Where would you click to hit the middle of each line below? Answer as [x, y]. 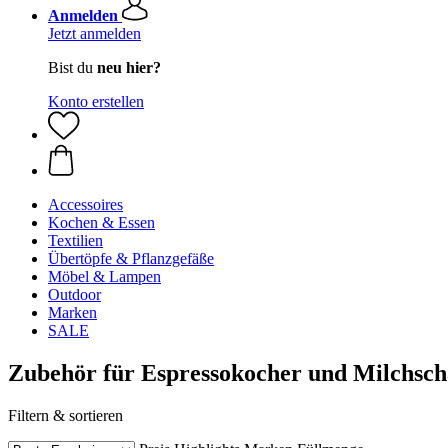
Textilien [75, 240]
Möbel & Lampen [104, 276]
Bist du [72, 67]
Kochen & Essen [101, 222]
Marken [72, 312]
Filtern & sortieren [65, 415]
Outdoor [74, 294]
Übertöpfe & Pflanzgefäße [131, 258]
